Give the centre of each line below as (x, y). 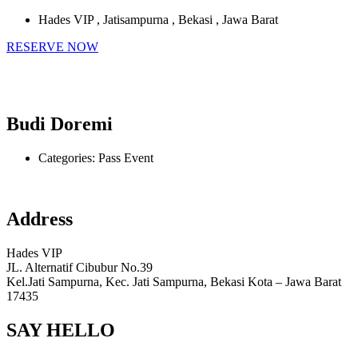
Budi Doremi (60, 123)
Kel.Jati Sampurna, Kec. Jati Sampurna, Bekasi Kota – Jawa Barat (174, 281)
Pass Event (126, 157)
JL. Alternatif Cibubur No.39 (80, 267)
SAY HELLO (61, 330)
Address (40, 219)
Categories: (68, 157)
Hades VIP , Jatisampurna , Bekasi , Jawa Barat (158, 20)
